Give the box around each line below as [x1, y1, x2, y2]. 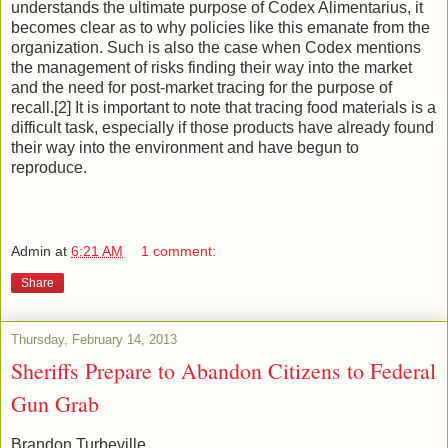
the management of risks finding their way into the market [11, 59, 412, 77]
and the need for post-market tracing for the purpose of [11, 79, 392, 97]
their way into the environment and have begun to [11, 139, 359, 157]
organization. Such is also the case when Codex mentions [11, 39, 421, 57]
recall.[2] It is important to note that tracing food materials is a [11, 99, 436, 117]
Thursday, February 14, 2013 [11, 331, 177, 347]
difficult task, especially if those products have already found [11, 119, 434, 137]
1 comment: [141, 242, 217, 259]
